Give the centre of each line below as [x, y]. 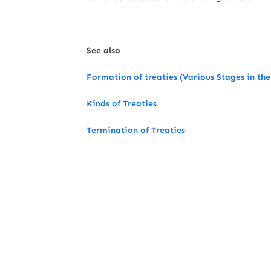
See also [105, 51]
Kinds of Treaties [122, 104]
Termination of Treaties [136, 130]
